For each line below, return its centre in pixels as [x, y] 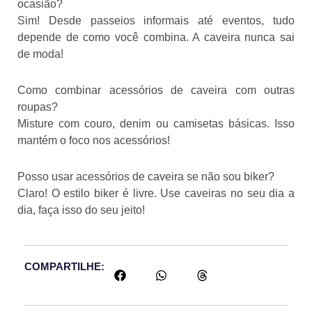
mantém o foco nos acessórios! [94, 140]
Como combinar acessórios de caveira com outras [156, 90]
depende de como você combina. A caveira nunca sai [156, 37]
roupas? [38, 107]
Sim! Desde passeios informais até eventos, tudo [156, 20]
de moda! [40, 54]
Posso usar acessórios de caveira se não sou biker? [146, 176]
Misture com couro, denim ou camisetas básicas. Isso [156, 123]
